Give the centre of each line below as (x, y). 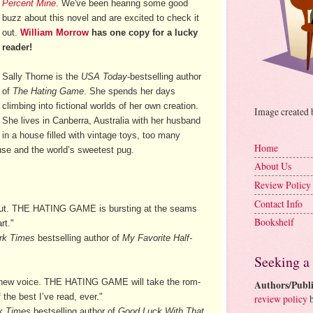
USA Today (104, 76)
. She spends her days (130, 91)
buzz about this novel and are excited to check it (101, 17)
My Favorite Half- (157, 238)
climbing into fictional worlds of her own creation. (101, 105)
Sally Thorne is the (42, 76)
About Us (273, 166)
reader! (17, 47)
